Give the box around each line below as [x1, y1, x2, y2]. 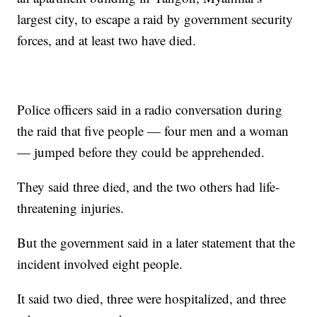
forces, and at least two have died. [17, 31, 197, 50]
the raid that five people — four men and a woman [17, 122, 289, 140]
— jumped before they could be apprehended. [17, 143, 265, 161]
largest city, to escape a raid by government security [17, 10, 294, 28]
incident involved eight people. [17, 255, 183, 273]
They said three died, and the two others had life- [17, 178, 280, 196]
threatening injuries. [17, 199, 125, 217]
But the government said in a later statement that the [17, 234, 296, 252]
